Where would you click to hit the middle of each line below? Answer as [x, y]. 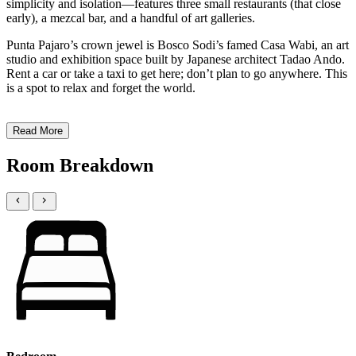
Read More [38, 131]
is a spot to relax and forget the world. [103, 88]
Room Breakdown [80, 166]
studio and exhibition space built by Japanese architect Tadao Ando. [176, 60]
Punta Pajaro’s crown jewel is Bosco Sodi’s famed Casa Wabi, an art [178, 45]
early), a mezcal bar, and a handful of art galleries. [132, 18]
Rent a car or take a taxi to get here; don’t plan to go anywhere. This [177, 74]
